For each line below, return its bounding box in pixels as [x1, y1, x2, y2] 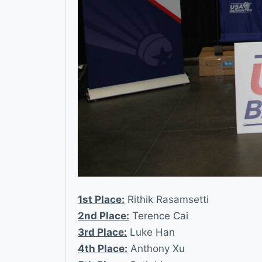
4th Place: [78, 243, 127, 255]
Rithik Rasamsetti [125, 194, 209, 206]
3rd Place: [78, 226, 127, 239]
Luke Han [127, 226, 175, 239]
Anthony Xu [127, 243, 185, 255]
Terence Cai [129, 210, 188, 222]
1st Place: [78, 194, 125, 206]
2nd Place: [78, 210, 129, 222]
